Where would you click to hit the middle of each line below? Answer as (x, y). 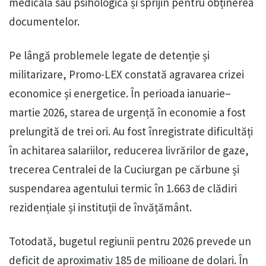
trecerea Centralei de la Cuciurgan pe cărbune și (124, 170)
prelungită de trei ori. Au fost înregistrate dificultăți (131, 132)
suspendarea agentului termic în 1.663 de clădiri (123, 189)
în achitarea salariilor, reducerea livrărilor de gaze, (129, 151)
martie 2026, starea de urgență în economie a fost (127, 113)
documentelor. (44, 22)
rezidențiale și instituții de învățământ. (100, 208)
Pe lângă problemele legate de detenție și (109, 56)
